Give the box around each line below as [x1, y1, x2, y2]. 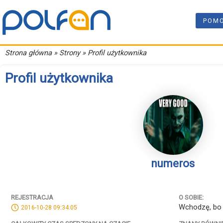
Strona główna [5, 48, 52, 57]
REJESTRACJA [11, 193, 53, 201]
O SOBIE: [179, 193, 204, 201]
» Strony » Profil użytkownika [52, 48, 146, 57]
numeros [151, 157, 195, 170]
